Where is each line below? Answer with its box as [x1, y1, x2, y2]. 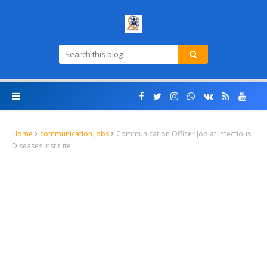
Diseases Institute [12, 141, 71, 151]
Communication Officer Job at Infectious [116, 129, 251, 139]
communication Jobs [40, 129, 109, 139]
